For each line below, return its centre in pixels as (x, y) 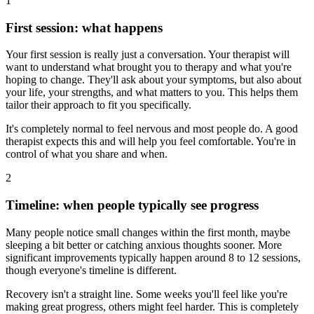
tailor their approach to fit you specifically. (98, 105)
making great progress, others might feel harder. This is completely (152, 306)
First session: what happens (84, 27)
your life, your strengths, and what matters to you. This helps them (152, 93)
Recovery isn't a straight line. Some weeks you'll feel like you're (146, 294)
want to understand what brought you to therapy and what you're (149, 67)
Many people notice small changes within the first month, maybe (148, 232)
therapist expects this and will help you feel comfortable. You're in (151, 142)
